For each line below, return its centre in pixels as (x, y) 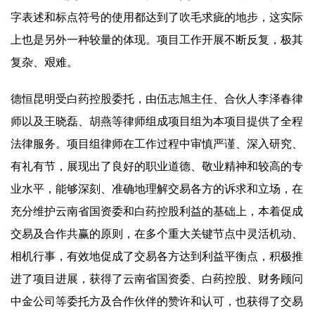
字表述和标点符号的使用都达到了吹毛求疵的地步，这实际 (157, 17)
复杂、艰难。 (44, 62)
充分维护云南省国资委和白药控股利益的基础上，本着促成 (157, 211)
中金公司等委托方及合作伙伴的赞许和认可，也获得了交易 (157, 301)
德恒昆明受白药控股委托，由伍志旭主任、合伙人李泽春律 (157, 99)
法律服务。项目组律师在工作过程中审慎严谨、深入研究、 (157, 144)
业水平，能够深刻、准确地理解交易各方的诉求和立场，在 (157, 189)
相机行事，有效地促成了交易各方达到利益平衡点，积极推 (157, 256)
